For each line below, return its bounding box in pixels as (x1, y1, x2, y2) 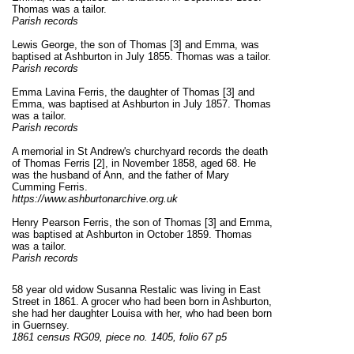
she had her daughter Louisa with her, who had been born (12, 307, 272, 320)
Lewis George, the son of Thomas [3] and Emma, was (12, 39, 259, 51)
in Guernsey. (12, 319, 70, 332)
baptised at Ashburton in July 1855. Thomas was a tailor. (12, 51, 271, 63)
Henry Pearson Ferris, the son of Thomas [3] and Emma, (12, 217, 273, 229)
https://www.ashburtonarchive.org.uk (12, 193, 178, 205)
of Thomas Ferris (12, 157, 93, 170)
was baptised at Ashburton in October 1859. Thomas (12, 228, 252, 241)
